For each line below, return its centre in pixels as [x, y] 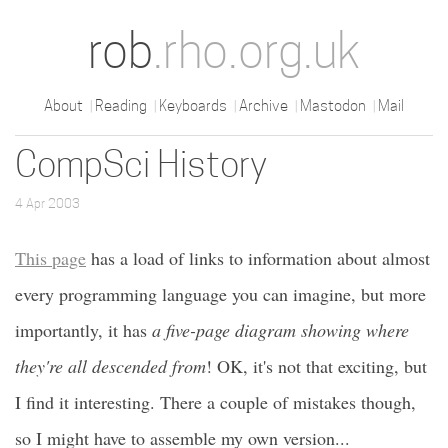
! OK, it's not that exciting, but [316, 366]
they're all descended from [110, 366]
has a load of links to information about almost [258, 258]
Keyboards [193, 105]
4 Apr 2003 [47, 203]
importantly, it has [83, 330]
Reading [121, 105]
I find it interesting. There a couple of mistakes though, [215, 402]
